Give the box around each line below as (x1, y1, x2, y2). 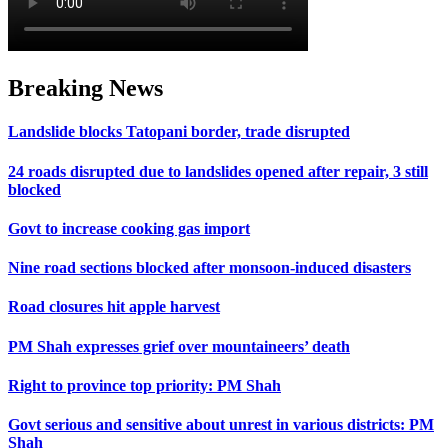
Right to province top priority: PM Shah (8, 376, 281, 394)
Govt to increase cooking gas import (8, 219, 250, 237)
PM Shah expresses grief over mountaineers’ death (8, 337, 350, 355)
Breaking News (8, 75, 163, 102)
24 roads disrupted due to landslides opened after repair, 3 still (8, 162, 428, 180)
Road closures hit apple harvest (8, 298, 220, 316)
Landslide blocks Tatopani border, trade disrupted (8, 123, 350, 141)
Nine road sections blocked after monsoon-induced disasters (8, 259, 411, 277)
